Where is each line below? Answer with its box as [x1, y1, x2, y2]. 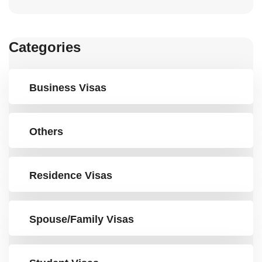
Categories [9, 39, 81, 55]
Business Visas [29, 81, 106, 94]
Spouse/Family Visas [29, 213, 134, 225]
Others [29, 125, 63, 137]
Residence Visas [29, 169, 112, 181]
